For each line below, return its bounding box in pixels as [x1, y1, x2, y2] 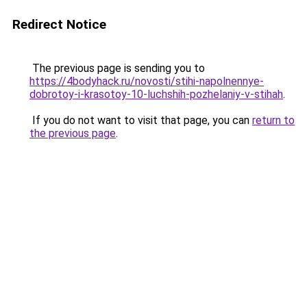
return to [252, 114, 295, 127]
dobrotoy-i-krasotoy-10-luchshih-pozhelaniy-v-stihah [29, 88, 283, 101]
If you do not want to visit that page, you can [29, 114, 252, 127]
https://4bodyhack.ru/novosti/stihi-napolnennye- [29, 75, 264, 88]
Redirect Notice [12, 16, 106, 32]
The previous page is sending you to [29, 62, 205, 75]
